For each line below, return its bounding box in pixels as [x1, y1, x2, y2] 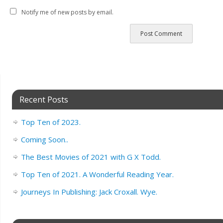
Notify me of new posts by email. [21, 7, 114, 16]
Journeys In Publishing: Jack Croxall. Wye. [20, 187, 157, 197]
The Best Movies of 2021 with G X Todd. [20, 152, 161, 162]
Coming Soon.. [20, 134, 68, 145]
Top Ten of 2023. [20, 117, 81, 127]
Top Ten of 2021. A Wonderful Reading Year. [20, 169, 174, 180]
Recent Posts [19, 94, 68, 106]
